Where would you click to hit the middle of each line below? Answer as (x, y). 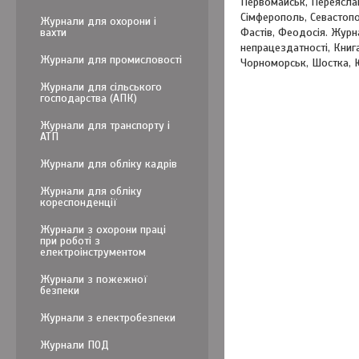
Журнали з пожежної (94, 279)
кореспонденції (79, 202)
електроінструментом (93, 252)
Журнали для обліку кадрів (109, 164)
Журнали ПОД (75, 345)
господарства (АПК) (89, 98)
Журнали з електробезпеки (108, 318)
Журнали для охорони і (98, 21)
